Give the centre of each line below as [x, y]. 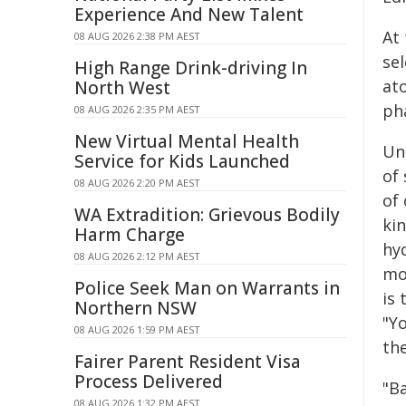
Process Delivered [149, 382]
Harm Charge [130, 235]
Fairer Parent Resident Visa [188, 362]
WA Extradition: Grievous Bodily [207, 215]
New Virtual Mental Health [187, 141]
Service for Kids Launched [182, 161]
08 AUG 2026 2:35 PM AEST [137, 109]
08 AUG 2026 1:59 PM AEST [137, 329]
